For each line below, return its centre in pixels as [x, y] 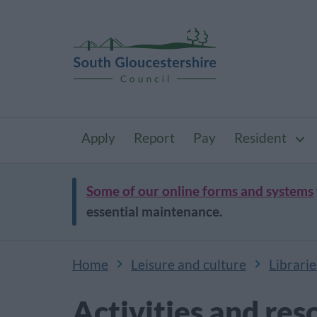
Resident [260, 138]
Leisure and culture [189, 265]
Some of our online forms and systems [200, 191]
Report [154, 138]
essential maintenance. [154, 212]
